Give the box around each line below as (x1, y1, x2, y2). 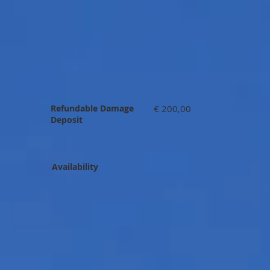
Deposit (51, 114, 83, 125)
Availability (52, 161, 98, 172)
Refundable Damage (51, 102, 134, 114)
